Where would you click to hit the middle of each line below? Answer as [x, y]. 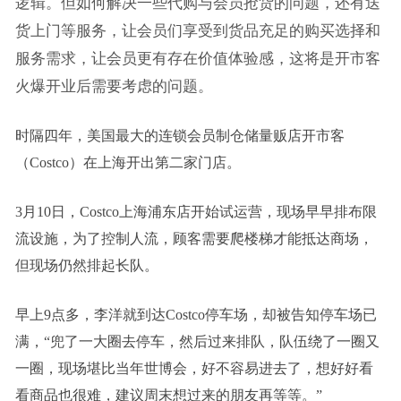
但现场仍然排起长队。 [86, 265]
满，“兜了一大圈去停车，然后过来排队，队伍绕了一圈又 [197, 341]
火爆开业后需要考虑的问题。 [114, 86]
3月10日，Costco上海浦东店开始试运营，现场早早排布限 [196, 212]
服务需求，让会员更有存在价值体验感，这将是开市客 [197, 59]
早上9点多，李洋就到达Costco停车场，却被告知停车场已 [196, 315]
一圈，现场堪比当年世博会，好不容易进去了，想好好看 [194, 368]
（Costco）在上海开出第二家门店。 [128, 162]
